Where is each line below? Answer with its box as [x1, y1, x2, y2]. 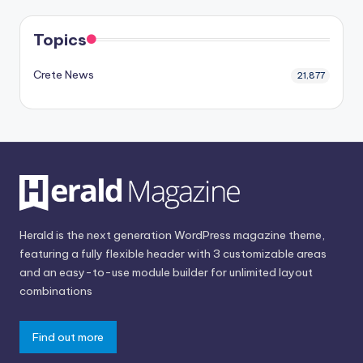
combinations [19, 284, 92, 299]
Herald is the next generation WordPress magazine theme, [19, 228, 325, 243]
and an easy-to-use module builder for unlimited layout [19, 265, 313, 280]
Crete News [33, 66, 94, 82]
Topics [33, 29, 87, 49]
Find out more [32, 330, 104, 345]
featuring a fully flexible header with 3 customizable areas [19, 246, 327, 262]
